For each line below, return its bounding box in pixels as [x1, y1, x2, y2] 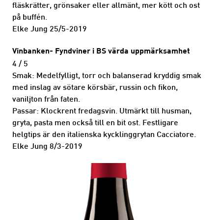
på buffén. [12, 14, 47, 22]
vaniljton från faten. [12, 96, 80, 104]
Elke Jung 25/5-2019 [12, 26, 87, 33]
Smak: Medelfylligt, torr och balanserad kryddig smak [12, 72, 201, 80]
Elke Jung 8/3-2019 [12, 143, 82, 151]
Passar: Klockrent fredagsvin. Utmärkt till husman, [12, 108, 192, 115]
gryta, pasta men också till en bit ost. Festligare [12, 119, 178, 127]
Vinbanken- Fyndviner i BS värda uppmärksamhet [12, 45, 190, 55]
